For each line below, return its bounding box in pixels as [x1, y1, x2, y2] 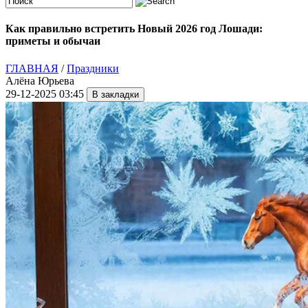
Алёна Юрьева [5, 74, 74, 87]
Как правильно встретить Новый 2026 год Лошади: [5, 23, 263, 35]
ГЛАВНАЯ [5, 62, 58, 74]
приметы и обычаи [5, 35, 100, 47]
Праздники [67, 62, 119, 74]
